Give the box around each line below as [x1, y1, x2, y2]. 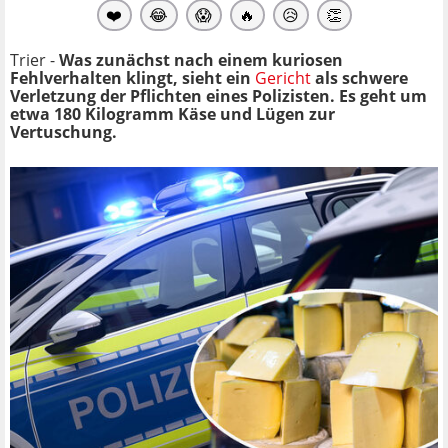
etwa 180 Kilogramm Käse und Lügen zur [10, 102, 335, 125]
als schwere [311, 66, 408, 89]
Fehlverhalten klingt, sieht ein [10, 66, 255, 89]
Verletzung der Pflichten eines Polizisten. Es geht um [10, 84, 427, 107]
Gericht [255, 66, 311, 89]
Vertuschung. [10, 120, 117, 143]
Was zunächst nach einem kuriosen [59, 48, 343, 71]
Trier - [10, 48, 59, 71]
